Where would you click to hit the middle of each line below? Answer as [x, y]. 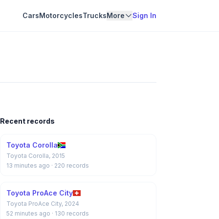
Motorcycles [61, 15]
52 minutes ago [29, 213]
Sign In [144, 15]
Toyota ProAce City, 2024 [43, 204]
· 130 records [70, 213]
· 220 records [70, 165]
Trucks [95, 15]
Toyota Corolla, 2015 [36, 156]
